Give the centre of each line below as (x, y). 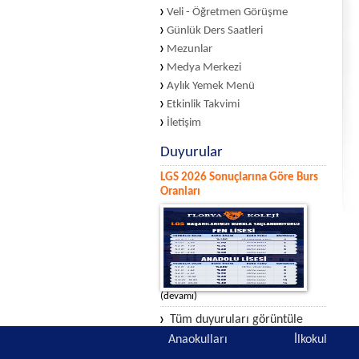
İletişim (184, 123)
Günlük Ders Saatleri (215, 31)
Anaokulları (198, 340)
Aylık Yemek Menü (211, 86)
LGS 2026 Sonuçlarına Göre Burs (239, 177)
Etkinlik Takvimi (203, 105)
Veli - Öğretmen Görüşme (227, 12)
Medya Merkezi (204, 68)
